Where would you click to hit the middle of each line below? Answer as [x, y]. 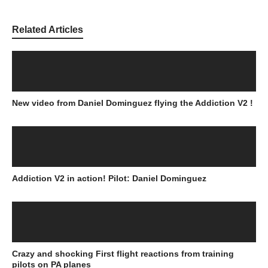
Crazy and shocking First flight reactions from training [123, 253]
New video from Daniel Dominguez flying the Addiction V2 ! [133, 103]
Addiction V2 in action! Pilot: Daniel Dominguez [109, 178]
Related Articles [48, 29]
